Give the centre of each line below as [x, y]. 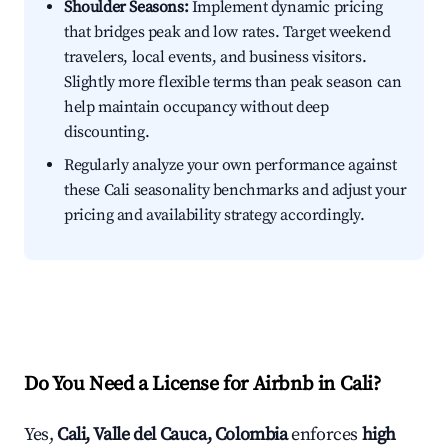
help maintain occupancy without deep [196, 107]
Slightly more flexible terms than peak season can [233, 82]
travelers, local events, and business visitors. [215, 57]
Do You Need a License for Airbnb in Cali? [202, 385]
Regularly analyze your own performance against [230, 165]
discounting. [107, 132]
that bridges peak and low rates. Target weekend [227, 32]
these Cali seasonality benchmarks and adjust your [235, 190]
